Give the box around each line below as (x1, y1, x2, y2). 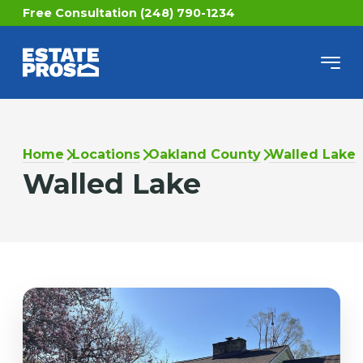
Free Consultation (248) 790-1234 (22, 6, 235, 20)
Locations (71, 147, 140, 163)
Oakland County (147, 147, 261, 163)
